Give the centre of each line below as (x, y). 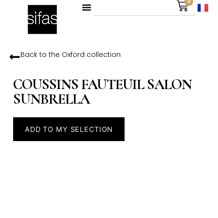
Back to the (41, 54)
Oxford (73, 54)
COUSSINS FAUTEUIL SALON (102, 85)
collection (102, 54)
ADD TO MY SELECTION (69, 129)
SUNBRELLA (51, 99)
